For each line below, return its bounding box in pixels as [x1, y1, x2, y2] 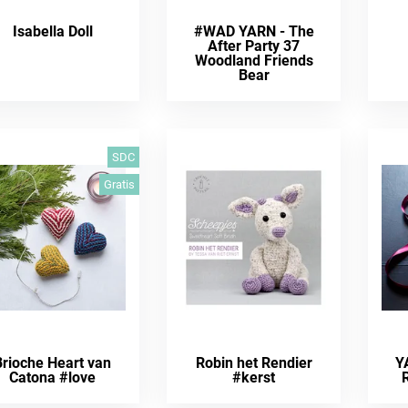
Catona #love [9, 369, 97, 386]
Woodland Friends [194, 52, 313, 69]
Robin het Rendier [195, 354, 312, 372]
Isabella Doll [12, 23, 93, 40]
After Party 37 [208, 37, 301, 55]
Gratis [104, 178, 136, 191]
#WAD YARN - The [193, 23, 314, 40]
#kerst [232, 369, 276, 386]
